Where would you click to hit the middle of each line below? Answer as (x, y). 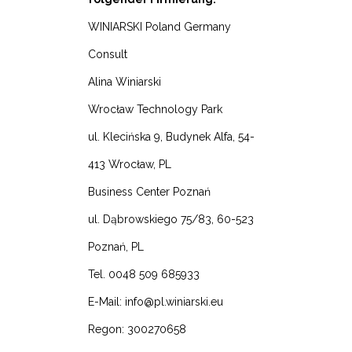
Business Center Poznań (149, 192)
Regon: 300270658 (137, 330)
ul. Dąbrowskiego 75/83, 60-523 (171, 220)
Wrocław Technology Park (155, 110)
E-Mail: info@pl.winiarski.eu (156, 302)
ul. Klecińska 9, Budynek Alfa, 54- (171, 137)
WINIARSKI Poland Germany (159, 27)
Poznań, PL (116, 247)
